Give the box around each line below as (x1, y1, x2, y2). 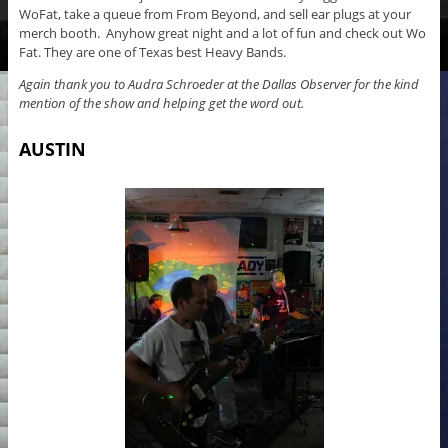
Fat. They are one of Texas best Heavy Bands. (18, 43, 286, 62)
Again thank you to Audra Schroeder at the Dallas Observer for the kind (18, 75, 419, 94)
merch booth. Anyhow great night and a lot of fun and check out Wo (18, 24, 426, 43)
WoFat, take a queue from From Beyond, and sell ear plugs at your (18, 5, 411, 24)
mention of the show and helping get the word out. (18, 94, 304, 113)
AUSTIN (18, 137, 86, 162)
